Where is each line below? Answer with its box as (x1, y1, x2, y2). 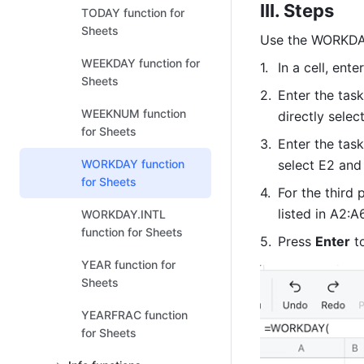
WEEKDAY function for (81, 56, 200, 70)
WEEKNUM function (81, 106, 186, 120)
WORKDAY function (81, 157, 184, 171)
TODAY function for (81, 6, 184, 19)
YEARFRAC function (81, 308, 188, 322)
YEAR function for (81, 258, 175, 271)
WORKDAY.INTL (81, 207, 166, 221)
